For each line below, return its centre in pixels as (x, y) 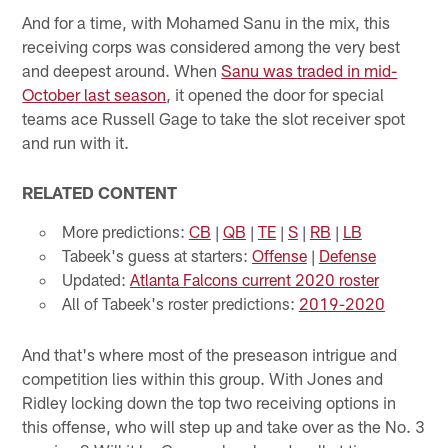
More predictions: (125, 231)
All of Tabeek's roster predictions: (180, 303)
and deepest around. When (122, 69)
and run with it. (76, 141)
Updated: (95, 279)
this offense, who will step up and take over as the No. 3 (224, 426)
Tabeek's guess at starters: (156, 255)
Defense (347, 255)
